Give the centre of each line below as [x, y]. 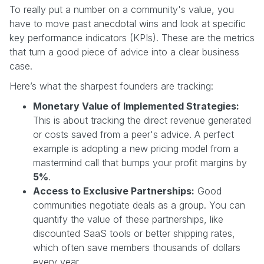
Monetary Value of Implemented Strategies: [136, 106]
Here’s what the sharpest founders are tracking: [111, 86]
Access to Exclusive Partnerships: [114, 191]
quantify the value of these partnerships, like [128, 219]
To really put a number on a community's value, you [122, 9]
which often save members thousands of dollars [137, 247]
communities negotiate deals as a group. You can [139, 205]
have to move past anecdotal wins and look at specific [128, 23]
